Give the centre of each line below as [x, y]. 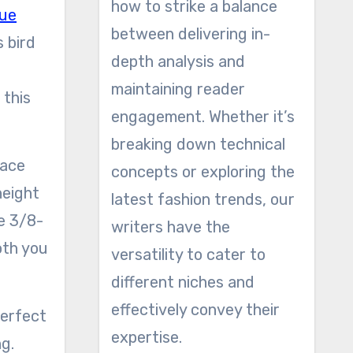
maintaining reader [178, 89]
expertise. [146, 337]
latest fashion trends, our [203, 199]
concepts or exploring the [203, 172]
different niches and [182, 282]
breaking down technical [198, 144]
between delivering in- [190, 34]
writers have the [170, 227]
